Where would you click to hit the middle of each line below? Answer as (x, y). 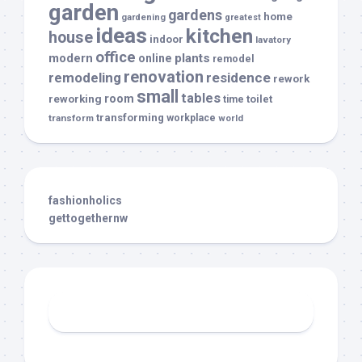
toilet (259, 99)
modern (71, 59)
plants (192, 59)
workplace (191, 118)
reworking (75, 99)
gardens (195, 15)
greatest (243, 18)
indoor (166, 40)
